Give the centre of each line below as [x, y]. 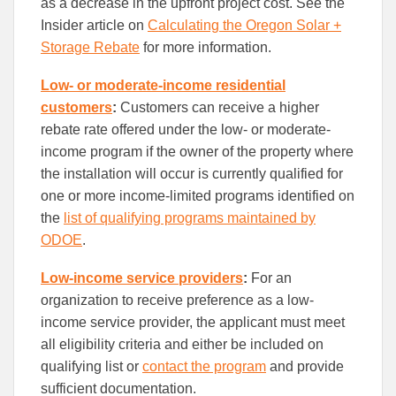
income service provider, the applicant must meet [193, 322]
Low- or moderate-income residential [163, 85]
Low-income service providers [142, 278]
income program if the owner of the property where [197, 151]
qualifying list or [91, 366]
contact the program [204, 366]
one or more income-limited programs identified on [198, 195]
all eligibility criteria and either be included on [182, 344]
